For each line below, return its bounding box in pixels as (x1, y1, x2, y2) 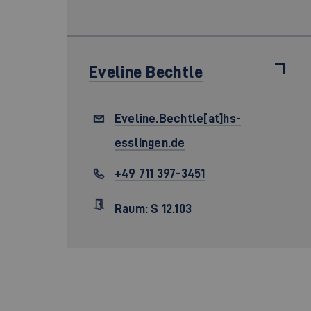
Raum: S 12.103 (114, 201, 192, 216)
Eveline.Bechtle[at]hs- (114, 111, 242, 126)
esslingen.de (114, 135, 185, 150)
